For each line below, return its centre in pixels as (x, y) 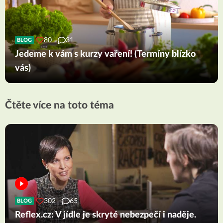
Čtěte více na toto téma (59, 105)
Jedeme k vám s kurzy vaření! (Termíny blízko (105, 54)
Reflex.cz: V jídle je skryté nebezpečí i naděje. (106, 215)
